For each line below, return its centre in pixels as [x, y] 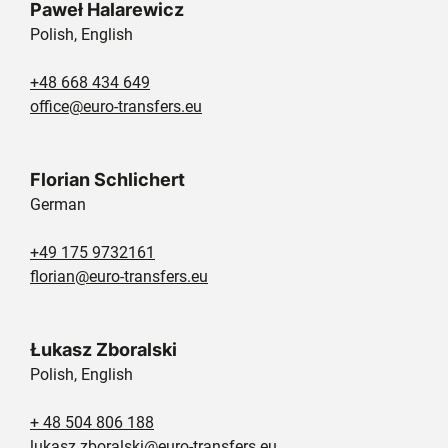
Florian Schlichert [107, 179]
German [58, 204]
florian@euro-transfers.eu [119, 276]
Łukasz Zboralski [103, 349]
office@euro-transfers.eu [116, 106]
